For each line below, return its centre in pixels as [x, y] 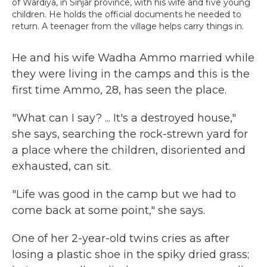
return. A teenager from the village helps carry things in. [128, 26]
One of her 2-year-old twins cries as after [121, 238]
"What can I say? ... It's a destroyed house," [124, 118]
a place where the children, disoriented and [129, 150]
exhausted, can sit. [61, 166]
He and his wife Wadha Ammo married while [133, 58]
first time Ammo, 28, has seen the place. [119, 90]
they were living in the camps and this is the [131, 74]
